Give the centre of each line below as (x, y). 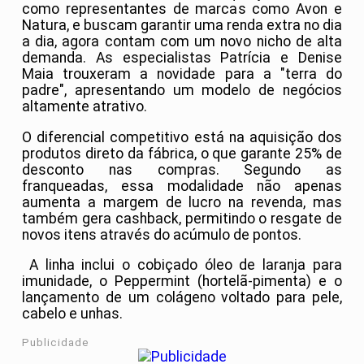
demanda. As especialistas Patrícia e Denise (182, 58)
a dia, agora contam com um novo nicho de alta (182, 42)
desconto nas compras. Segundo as (182, 169)
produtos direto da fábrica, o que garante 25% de (182, 153)
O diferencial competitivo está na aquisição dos (182, 137)
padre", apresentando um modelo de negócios (182, 91)
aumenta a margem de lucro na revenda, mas (182, 202)
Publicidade (56, 343)
